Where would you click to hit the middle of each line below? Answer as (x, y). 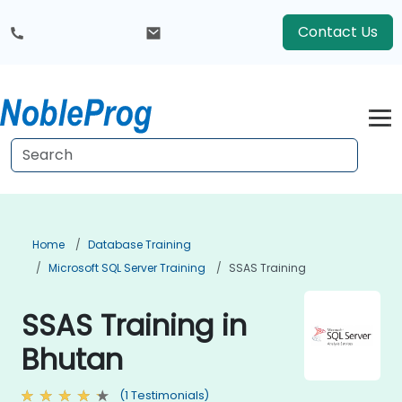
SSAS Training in (134, 325)
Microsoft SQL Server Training (127, 268)
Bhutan (72, 359)
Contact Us (338, 32)
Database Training (140, 245)
